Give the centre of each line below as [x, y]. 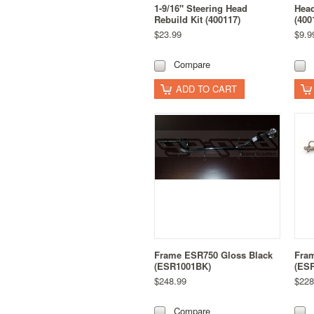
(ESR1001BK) [183, 266]
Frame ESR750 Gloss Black [213, 254]
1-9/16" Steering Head [201, 8]
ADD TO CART [206, 88]
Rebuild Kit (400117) [197, 20]
